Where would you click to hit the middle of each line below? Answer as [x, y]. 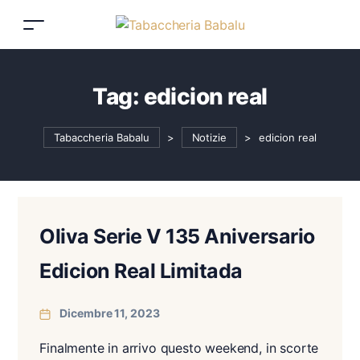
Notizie [209, 137]
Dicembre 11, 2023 [110, 313]
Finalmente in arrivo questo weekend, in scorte [179, 348]
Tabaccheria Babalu [102, 137]
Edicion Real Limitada [141, 270]
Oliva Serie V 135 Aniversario [177, 236]
